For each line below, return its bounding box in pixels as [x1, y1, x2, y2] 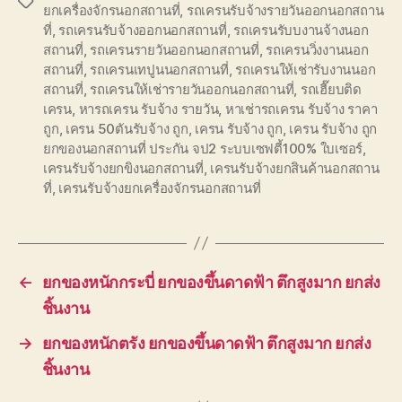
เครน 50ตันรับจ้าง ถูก [66, 119, 188, 137]
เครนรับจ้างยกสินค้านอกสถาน [210, 159, 380, 177]
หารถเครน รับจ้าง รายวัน [78, 100, 219, 118]
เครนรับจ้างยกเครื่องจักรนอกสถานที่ [58, 179, 261, 197]
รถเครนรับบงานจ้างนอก [233, 21, 369, 39]
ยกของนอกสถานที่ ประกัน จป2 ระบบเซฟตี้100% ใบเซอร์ [43, 139, 363, 157]
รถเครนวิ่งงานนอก [266, 40, 369, 58]
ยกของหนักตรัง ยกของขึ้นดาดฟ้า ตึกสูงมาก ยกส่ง [41, 333, 371, 353]
